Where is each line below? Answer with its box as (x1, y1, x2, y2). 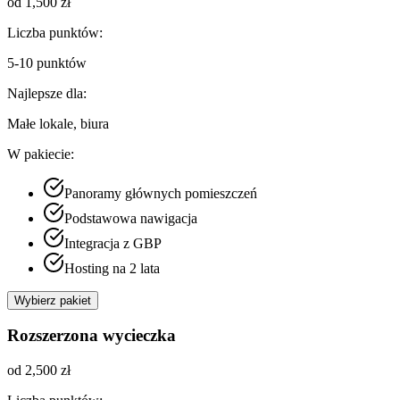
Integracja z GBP (64, 235, 162, 251)
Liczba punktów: (7, 24, 103, 40)
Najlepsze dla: (7, 85, 87, 101)
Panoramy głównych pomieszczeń (64, 185, 257, 201)
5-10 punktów (7, 54, 87, 71)
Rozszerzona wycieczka (7, 326, 176, 346)
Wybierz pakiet (14, 293, 91, 307)
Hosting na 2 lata (64, 260, 160, 276)
